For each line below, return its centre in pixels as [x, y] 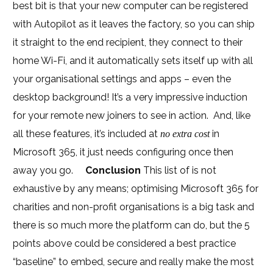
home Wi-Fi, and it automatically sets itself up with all [133, 61]
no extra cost [185, 134]
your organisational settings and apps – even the [122, 79]
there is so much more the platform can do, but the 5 [132, 225]
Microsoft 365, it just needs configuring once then [123, 152]
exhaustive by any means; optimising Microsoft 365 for [136, 189]
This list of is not [179, 170]
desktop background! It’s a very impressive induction [130, 97]
